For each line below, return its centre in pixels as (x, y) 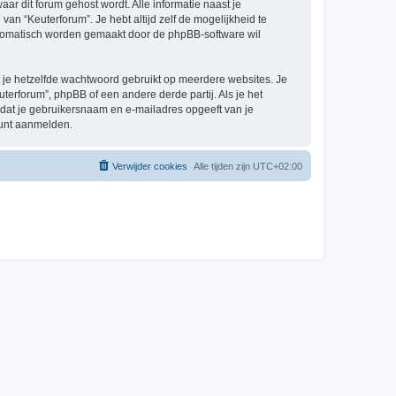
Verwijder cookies (150, 166)
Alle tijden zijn (223, 166)
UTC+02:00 (278, 166)
